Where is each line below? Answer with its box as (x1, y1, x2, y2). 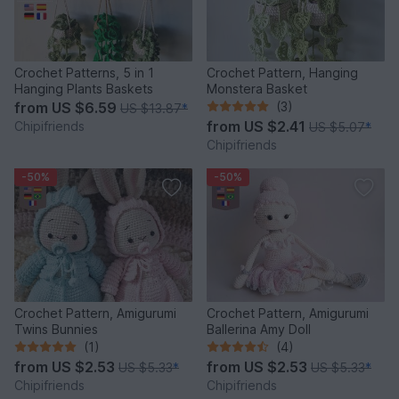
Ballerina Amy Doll (207, 321, 311, 337)
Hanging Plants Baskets (14, 80, 153, 96)
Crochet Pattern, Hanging (207, 64, 358, 80)
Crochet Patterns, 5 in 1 (14, 64, 154, 80)
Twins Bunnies (14, 321, 98, 337)
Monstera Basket (207, 80, 307, 96)
